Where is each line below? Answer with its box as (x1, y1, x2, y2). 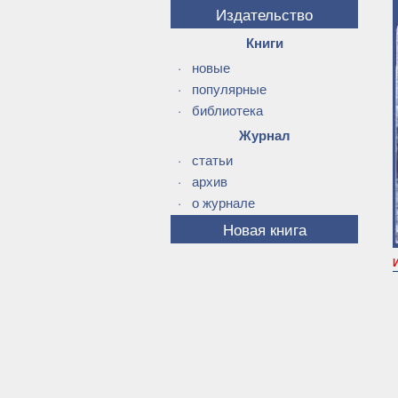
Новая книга (222, 219, 306, 240)
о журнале (192, 193, 255, 211)
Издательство (216, 4, 314, 25)
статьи (192, 150, 233, 169)
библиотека (192, 100, 263, 119)
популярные (192, 79, 267, 98)
